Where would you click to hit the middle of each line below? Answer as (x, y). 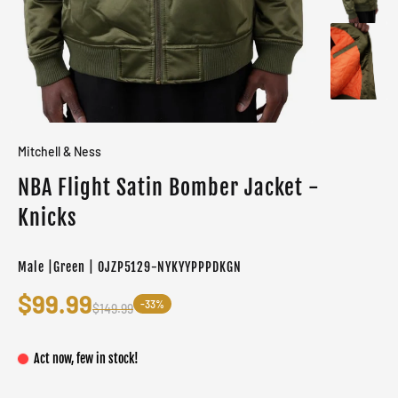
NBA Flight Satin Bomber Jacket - (169, 188)
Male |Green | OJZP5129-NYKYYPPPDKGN (130, 267)
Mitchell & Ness (60, 152)
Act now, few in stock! (86, 359)
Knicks (48, 218)
